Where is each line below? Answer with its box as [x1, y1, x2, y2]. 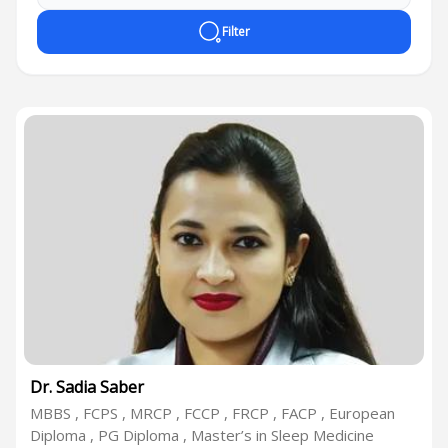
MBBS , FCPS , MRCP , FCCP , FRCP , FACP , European [30, 403, 395, 423]
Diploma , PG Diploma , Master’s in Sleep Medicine [30, 425, 374, 445]
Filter [222, 23, 250, 40]
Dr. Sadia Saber [30, 376, 144, 398]
